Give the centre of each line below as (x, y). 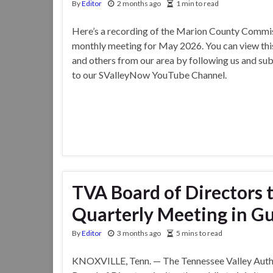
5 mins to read (199, 233)
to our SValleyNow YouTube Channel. (151, 75)
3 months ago (139, 233)
